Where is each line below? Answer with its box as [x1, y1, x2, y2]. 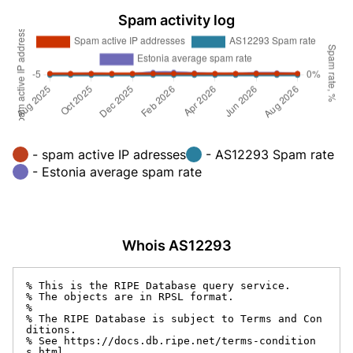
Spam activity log [118, 12, 235, 28]
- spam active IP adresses [32, 146, 186, 162]
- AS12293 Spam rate [206, 146, 334, 162]
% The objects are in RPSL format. [26, 290, 234, 303]
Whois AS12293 [121, 236, 232, 254]
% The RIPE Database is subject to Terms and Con [26, 312, 322, 325]
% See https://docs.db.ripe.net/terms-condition [26, 334, 316, 347]
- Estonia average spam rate [32, 163, 202, 180]
